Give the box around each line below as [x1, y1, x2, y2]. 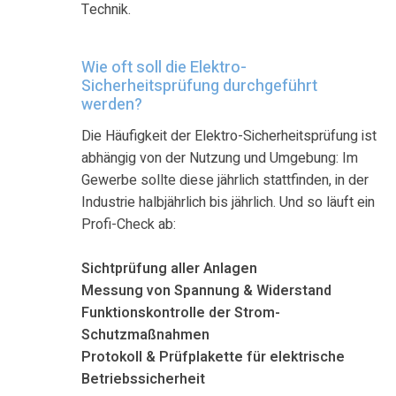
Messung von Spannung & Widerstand [81, 279, 331, 301]
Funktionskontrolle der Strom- [81, 301, 280, 324]
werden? [81, 92, 142, 117]
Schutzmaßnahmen [81, 324, 209, 346]
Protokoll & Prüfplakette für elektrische [81, 346, 345, 368]
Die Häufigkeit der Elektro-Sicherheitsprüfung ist [81, 125, 377, 147]
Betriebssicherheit [81, 368, 205, 390]
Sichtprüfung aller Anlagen [81, 257, 257, 279]
